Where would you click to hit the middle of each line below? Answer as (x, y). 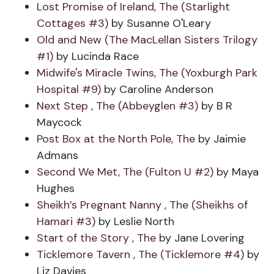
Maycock (59, 122)
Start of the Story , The (98, 238)
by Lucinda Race (96, 56)
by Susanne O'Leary (160, 23)
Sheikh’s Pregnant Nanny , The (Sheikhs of (142, 205)
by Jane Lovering (202, 238)
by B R (215, 106)
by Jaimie (222, 139)
